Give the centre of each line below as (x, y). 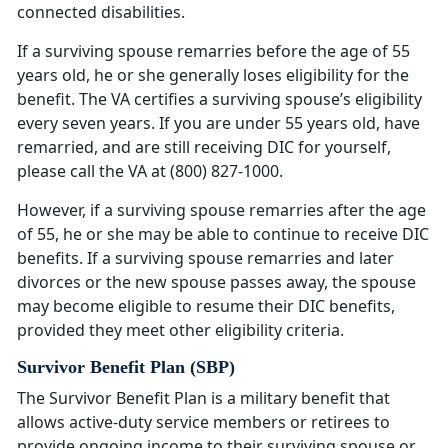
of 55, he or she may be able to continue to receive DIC (223, 234)
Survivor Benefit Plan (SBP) (126, 367)
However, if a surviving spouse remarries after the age (221, 210)
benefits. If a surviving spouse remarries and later (205, 258)
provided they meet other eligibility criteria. (180, 330)
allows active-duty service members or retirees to (203, 422)
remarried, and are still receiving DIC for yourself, (204, 147)
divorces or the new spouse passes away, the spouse (216, 282)
